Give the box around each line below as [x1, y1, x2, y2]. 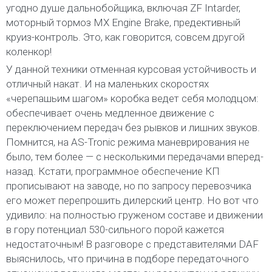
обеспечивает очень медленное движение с [6, 107, 214, 120]
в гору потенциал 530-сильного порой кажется [6, 223, 224, 236]
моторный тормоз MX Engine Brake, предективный [6, 16, 240, 29]
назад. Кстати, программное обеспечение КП [6, 165, 220, 178]
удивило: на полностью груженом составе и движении [6, 209, 263, 222]
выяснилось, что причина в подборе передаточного [6, 253, 249, 265]
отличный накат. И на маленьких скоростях [6, 78, 209, 90]
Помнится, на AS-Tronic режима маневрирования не [6, 136, 250, 149]
